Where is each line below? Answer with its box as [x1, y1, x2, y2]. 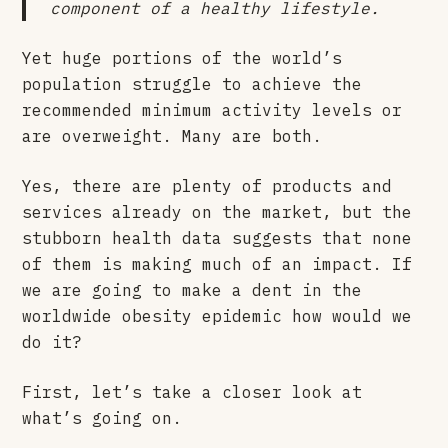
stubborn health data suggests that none [22, 227, 413, 248]
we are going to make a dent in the [22, 279, 363, 300]
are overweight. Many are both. [22, 125, 323, 146]
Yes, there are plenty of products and [22, 175, 393, 196]
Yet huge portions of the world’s [22, 47, 343, 68]
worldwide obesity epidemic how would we [22, 305, 413, 326]
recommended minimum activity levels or [22, 99, 403, 120]
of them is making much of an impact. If [22, 253, 413, 274]
